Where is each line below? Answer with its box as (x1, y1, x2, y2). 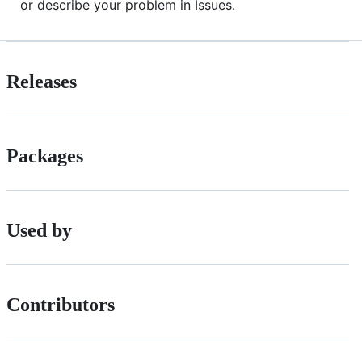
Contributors (6, 293, 115, 315)
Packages (6, 145, 83, 166)
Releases (6, 70, 77, 92)
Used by (6, 219, 72, 241)
